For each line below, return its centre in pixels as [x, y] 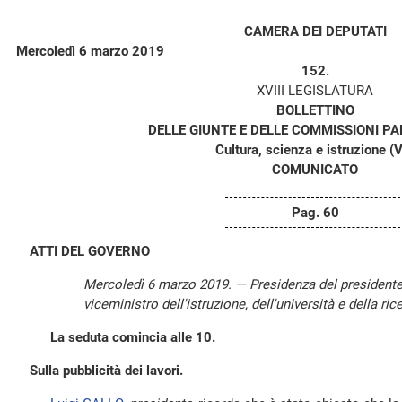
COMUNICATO [315, 170]
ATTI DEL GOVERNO [90, 251]
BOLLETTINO [315, 110]
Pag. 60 [315, 213]
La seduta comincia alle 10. [133, 337]
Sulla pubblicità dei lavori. [106, 371]
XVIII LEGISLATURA [315, 91]
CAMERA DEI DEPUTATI [315, 31]
